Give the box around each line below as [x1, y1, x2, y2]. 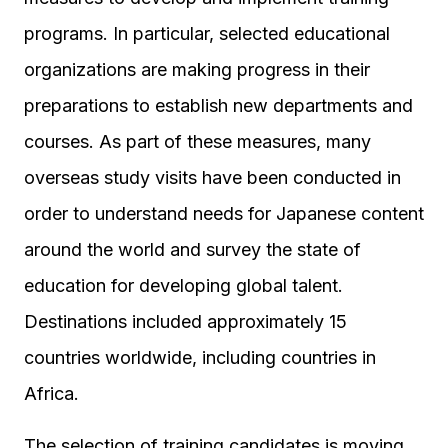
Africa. [24, 383, 79, 404]
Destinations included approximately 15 [24, 311, 347, 332]
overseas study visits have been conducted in [24, 167, 401, 188]
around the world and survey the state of [24, 239, 361, 260]
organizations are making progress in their [24, 59, 370, 80]
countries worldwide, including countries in [24, 347, 376, 368]
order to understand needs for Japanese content [24, 203, 424, 224]
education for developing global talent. [24, 275, 343, 296]
